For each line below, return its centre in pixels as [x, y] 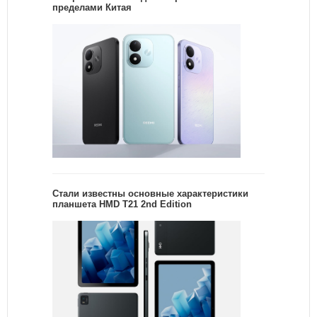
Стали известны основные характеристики [150, 194]
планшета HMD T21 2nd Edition [122, 204]
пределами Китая [92, 8]
